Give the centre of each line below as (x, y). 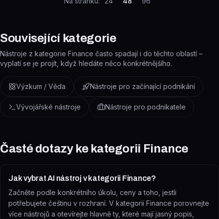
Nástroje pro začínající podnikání (142, 86)
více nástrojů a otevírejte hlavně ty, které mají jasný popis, (101, 214)
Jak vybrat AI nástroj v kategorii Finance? (82, 178)
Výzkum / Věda (41, 86)
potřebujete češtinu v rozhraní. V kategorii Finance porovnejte (109, 203)
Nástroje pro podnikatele (145, 107)
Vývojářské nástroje (48, 107)
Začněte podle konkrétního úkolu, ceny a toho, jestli (92, 192)
